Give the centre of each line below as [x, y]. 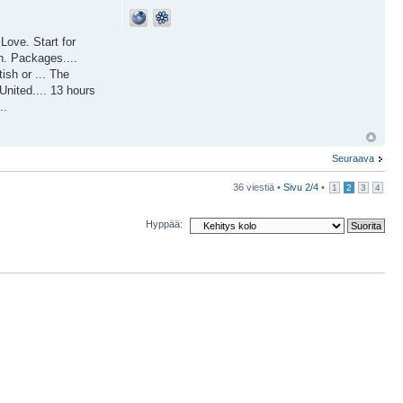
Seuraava [353, 158]
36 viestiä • [258, 187]
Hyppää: [164, 224]
